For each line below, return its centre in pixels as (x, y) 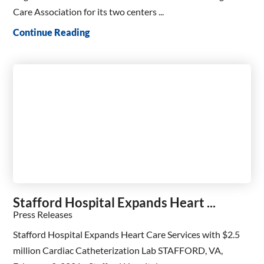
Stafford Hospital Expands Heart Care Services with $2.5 (127, 234)
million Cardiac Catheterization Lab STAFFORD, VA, (118, 250)
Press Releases (43, 214)
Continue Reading (52, 32)
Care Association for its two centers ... (89, 11)
